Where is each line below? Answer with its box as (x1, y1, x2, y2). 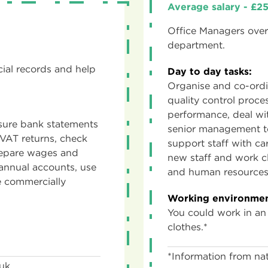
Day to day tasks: (167, 65, 252, 77)
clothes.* (167, 221, 208, 233)
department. (167, 39, 225, 51)
